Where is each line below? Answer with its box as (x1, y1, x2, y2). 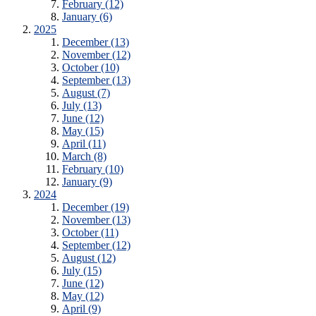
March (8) (62, 150, 107, 163)
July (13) (62, 99, 102, 112)
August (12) (62, 252, 116, 265)
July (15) (62, 265, 102, 277)
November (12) (62, 49, 130, 61)
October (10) (62, 61, 119, 74)
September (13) (62, 74, 130, 87)
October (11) (62, 226, 119, 239)
